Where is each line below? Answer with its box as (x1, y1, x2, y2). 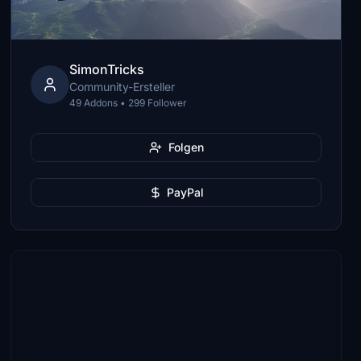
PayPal (166, 185, 204, 199)
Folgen (168, 140, 204, 154)
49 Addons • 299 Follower (69, 97, 188, 109)
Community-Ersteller (69, 80, 176, 93)
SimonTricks (69, 61, 145, 77)
